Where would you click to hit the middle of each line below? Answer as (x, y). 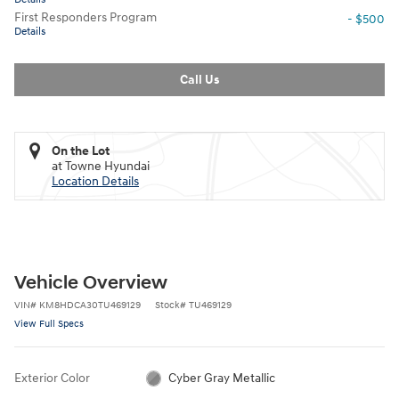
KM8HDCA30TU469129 (90, 305)
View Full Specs (49, 323)
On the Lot (81, 151)
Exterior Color (52, 378)
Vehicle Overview (91, 283)
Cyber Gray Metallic (222, 378)
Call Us (199, 79)
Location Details (95, 181)
